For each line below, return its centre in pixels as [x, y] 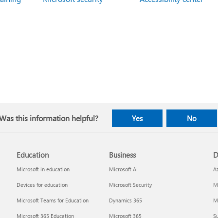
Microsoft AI [123, 169]
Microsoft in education [43, 169]
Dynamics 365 [125, 200]
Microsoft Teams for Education [53, 200]
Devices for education [42, 185]
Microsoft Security [130, 185]
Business [122, 155]
